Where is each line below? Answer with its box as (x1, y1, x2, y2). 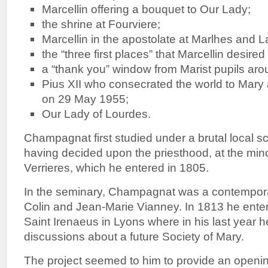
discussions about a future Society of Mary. (24, 230, 244, 243)
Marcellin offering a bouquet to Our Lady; (42, 2, 251, 16)
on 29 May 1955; (42, 92, 129, 105)
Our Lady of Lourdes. (42, 107, 151, 120)
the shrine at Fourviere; (42, 17, 160, 31)
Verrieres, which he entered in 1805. (24, 161, 209, 174)
